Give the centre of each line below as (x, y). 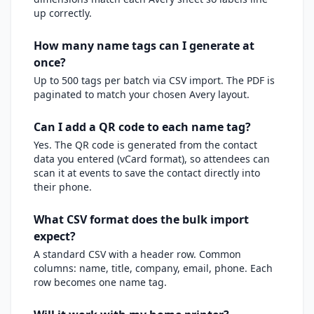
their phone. (63, 187)
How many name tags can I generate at (144, 46)
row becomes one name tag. (100, 282)
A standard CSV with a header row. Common (137, 254)
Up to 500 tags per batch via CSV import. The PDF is (154, 80)
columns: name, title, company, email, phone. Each (153, 268)
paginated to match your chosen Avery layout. (142, 94)
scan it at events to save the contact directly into (147, 173)
